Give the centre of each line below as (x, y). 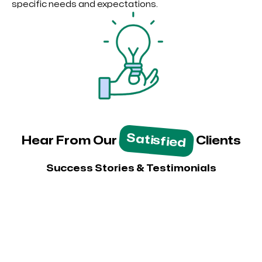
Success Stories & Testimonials (131, 168)
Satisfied (156, 141)
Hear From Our (70, 140)
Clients (217, 140)
